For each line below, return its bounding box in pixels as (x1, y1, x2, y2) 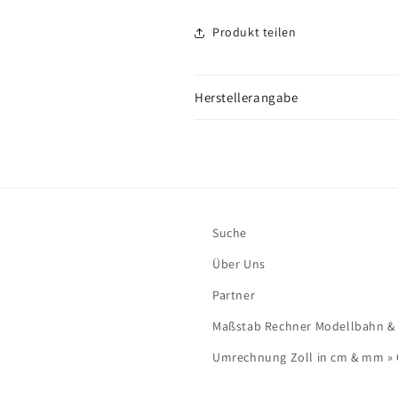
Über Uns (212, 256, 266, 272)
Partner (212, 287, 256, 303)
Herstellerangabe (195, 88, 298, 106)
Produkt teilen (212, 24, 297, 41)
